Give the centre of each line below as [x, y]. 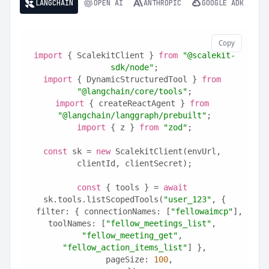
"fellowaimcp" [201, 211]
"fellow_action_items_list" [125, 247]
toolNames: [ [77, 223]
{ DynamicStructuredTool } [137, 79]
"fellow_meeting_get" [130, 235]
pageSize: [130, 259]
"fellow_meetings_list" [159, 223]
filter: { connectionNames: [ [103, 211]
